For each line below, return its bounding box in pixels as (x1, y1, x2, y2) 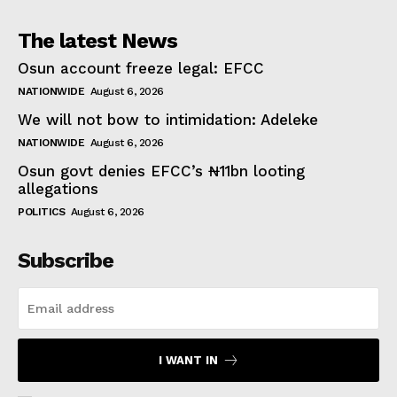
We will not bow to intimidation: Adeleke (18, 110, 323, 128)
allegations (18, 179, 98, 198)
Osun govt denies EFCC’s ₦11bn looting (18, 161, 305, 180)
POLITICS (18, 205, 65, 218)
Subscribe (18, 247, 113, 273)
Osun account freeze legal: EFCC (18, 58, 264, 77)
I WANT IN (158, 353, 218, 367)
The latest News (18, 27, 177, 53)
